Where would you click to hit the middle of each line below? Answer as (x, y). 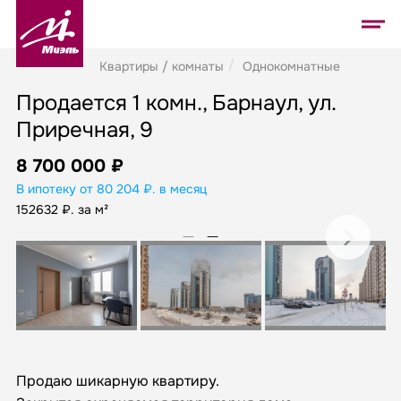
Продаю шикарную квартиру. (118, 381)
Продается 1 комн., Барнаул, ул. (176, 103)
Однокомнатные (291, 66)
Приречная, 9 (85, 130)
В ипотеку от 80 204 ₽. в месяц (111, 189)
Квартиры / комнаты (162, 66)
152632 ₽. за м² (62, 209)
